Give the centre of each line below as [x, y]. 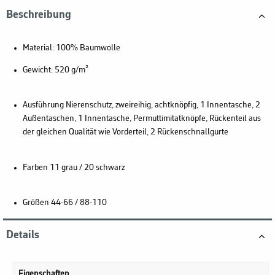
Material [37, 48]
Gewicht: [38, 71]
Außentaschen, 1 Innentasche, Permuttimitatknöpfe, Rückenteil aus [141, 119]
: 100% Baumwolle [86, 48]
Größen [36, 203]
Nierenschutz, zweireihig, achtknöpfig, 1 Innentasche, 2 [162, 106]
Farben [35, 168]
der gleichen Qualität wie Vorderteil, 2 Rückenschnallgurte [125, 133]
